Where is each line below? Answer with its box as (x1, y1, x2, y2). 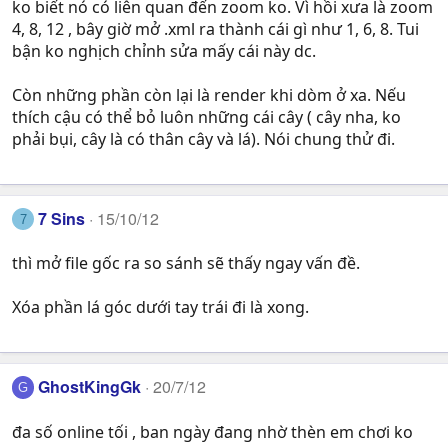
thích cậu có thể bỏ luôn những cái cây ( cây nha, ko (12, 105, 401, 128)
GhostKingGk (38, 375, 142, 399)
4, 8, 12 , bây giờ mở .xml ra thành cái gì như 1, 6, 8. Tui (12, 17, 419, 40)
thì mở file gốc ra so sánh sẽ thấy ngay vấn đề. (12, 252, 360, 275)
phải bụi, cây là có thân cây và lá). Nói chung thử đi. (12, 127, 395, 150)
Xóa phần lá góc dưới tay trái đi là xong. (12, 296, 309, 319)
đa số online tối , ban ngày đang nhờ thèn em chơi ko (12, 420, 413, 443)
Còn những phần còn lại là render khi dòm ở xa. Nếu (12, 83, 406, 106)
